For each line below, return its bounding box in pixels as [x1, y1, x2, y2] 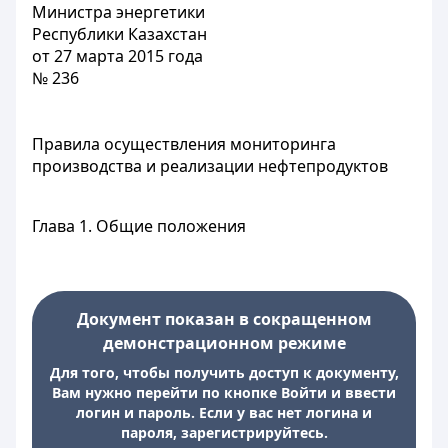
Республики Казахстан [32, 23, 207, 45]
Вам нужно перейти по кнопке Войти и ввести [52, 383, 396, 402]
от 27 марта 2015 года [32, 45, 203, 67]
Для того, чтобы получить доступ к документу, [49, 363, 399, 382]
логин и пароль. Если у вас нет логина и [76, 403, 372, 422]
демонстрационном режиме [102, 332, 346, 354]
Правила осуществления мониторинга [32, 133, 336, 155]
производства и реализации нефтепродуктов [32, 155, 388, 177]
